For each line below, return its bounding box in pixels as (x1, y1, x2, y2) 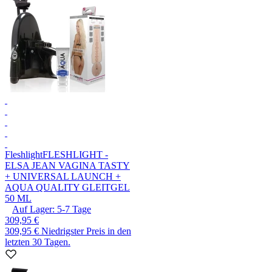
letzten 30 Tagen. (5, 237, 70, 248)
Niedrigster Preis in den (41, 226, 131, 237)
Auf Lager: (12, 204, 55, 215)
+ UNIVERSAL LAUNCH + (5, 171, 121, 182)
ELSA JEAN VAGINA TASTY (5, 160, 130, 171)
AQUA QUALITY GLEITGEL (5, 182, 130, 193)
